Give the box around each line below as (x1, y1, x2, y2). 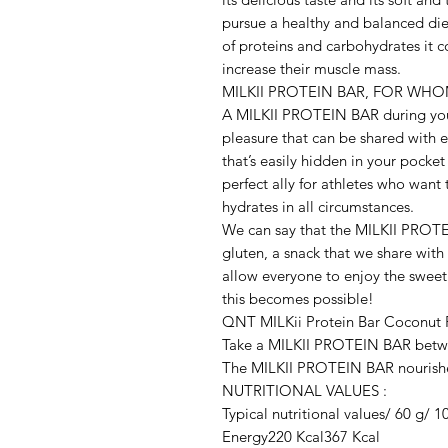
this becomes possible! (222, 289, 374, 309)
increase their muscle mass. (222, 59, 401, 79)
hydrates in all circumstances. (222, 197, 414, 217)
